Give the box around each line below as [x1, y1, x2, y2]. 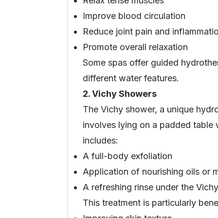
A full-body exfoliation [83, 151, 172, 161]
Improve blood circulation [83, 11, 185, 21]
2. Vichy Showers [83, 89, 157, 99]
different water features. [83, 73, 179, 83]
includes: [83, 135, 118, 145]
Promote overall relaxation [83, 42, 188, 52]
